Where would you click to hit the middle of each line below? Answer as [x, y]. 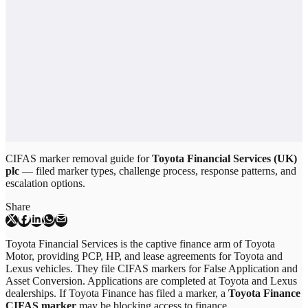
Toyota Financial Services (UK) [224, 159]
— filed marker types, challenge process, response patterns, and [158, 171]
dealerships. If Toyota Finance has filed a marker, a [117, 294]
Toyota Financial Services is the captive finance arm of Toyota [140, 244]
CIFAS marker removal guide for [79, 159]
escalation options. [45, 184]
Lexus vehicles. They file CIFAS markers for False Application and [152, 269]
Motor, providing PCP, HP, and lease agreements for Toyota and [144, 256]
